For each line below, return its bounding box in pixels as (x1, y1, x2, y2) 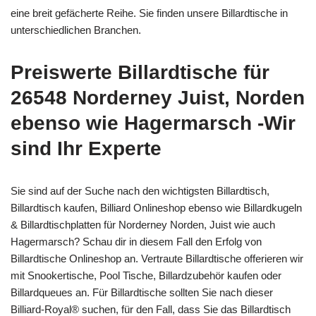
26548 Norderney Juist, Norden (11, 87, 305, 109)
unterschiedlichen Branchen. (11, 24, 141, 37)
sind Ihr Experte (11, 138, 162, 160)
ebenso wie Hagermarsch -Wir (11, 112, 296, 135)
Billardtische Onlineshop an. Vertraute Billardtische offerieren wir (11, 253, 303, 265)
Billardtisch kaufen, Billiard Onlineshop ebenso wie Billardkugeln (11, 202, 302, 214)
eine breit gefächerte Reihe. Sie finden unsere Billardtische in (11, 7, 288, 20)
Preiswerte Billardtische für (11, 61, 269, 84)
